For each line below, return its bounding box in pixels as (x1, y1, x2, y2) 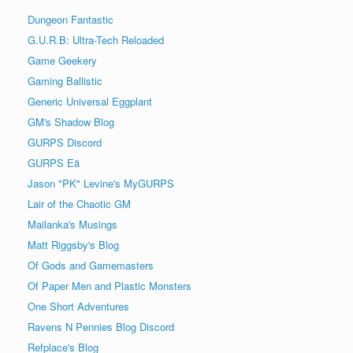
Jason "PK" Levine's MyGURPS (28, 175, 174, 191)
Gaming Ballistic (28, 72, 102, 88)
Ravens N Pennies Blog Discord (28, 318, 174, 334)
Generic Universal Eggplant (28, 93, 152, 109)
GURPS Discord (28, 134, 102, 150)
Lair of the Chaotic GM (28, 195, 131, 211)
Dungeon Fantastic (28, 11, 113, 27)
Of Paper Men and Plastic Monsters (28, 277, 191, 293)
